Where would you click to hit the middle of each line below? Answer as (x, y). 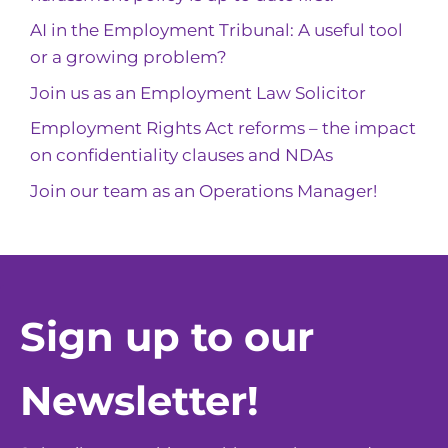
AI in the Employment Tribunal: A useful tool (216, 30)
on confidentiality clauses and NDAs (181, 155)
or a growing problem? (128, 57)
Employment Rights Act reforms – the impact (223, 128)
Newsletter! (139, 400)
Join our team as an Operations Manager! (203, 190)
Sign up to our (167, 336)
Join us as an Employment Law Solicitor (198, 92)
